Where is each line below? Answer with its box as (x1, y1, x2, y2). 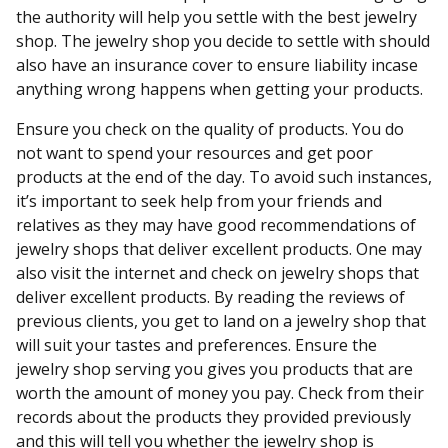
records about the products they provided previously (16, 406, 411, 428)
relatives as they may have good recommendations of (16, 214, 416, 236)
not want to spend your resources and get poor (16, 142, 373, 164)
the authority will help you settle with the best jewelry (16, 6, 417, 28)
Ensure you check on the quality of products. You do (16, 118, 404, 140)
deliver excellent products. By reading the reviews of (16, 286, 405, 308)
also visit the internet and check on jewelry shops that (16, 262, 419, 284)
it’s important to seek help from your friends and (16, 190, 382, 212)
